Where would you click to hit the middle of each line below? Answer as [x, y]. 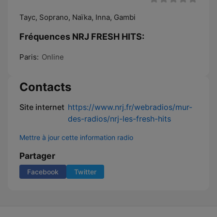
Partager [37, 156]
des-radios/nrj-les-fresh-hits [119, 119]
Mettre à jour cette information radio [76, 137]
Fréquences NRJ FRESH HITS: [82, 37]
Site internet [42, 107]
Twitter [85, 172]
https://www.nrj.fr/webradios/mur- [130, 107]
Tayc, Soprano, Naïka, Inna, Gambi [77, 17]
